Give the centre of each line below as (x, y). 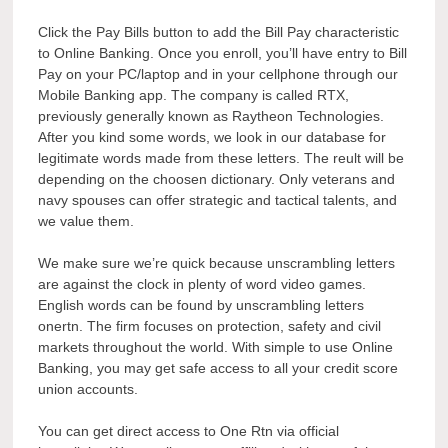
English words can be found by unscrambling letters (201, 305)
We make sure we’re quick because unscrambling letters (217, 263)
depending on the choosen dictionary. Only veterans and (217, 179)
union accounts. (88, 389)
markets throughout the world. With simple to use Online (216, 347)
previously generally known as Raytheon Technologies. (211, 116)
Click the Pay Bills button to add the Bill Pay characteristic (219, 32)
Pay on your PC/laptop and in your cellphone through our (218, 74)
